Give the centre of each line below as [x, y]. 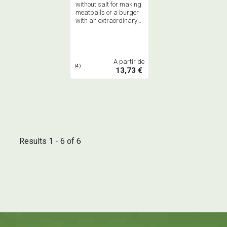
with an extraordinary [106, 20]
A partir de [129, 62]
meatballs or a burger [107, 12]
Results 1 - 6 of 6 [50, 141]
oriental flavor [95, 36]
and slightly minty [101, 28]
